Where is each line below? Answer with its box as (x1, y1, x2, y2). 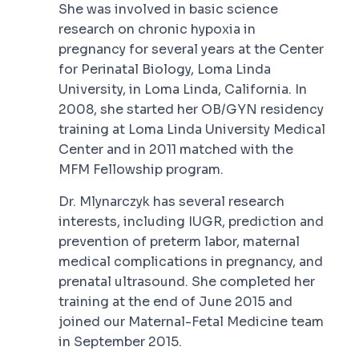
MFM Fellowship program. (58, 160, 224, 178)
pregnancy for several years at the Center (58, 40, 324, 58)
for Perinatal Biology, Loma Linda (58, 60, 271, 78)
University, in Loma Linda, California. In (58, 80, 307, 98)
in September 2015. (58, 333, 182, 350)
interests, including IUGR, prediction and (58, 212, 324, 230)
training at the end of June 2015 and (58, 292, 292, 310)
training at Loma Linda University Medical (58, 120, 325, 138)
